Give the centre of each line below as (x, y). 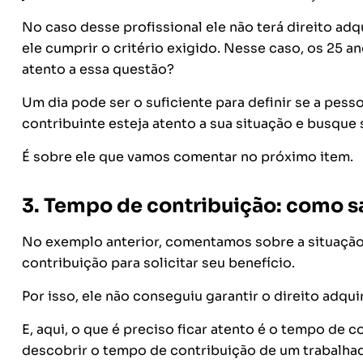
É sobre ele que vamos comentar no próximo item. (189, 157)
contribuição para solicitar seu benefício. (160, 263)
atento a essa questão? (98, 69)
